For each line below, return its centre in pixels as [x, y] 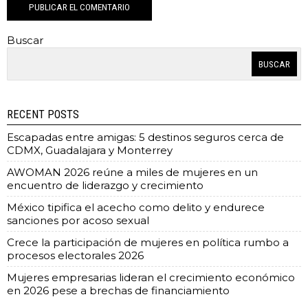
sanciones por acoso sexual [78, 221]
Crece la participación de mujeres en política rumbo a [148, 243]
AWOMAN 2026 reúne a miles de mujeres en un [132, 173]
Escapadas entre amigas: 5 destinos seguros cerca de [145, 137]
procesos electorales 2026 [75, 256]
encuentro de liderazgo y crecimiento [105, 186]
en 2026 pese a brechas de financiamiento [118, 291]
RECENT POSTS [43, 115]
